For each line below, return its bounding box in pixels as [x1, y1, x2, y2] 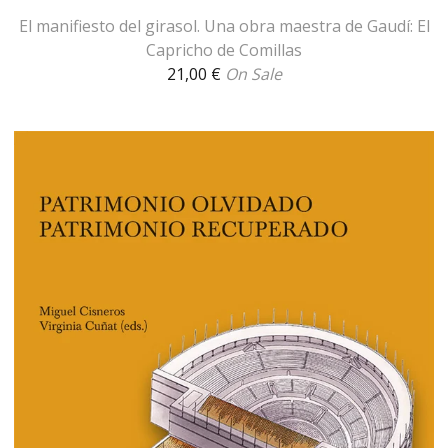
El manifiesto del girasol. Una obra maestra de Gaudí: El [18, 14, 430, 37]
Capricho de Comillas [146, 38, 302, 61]
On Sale [224, 62, 282, 85]
